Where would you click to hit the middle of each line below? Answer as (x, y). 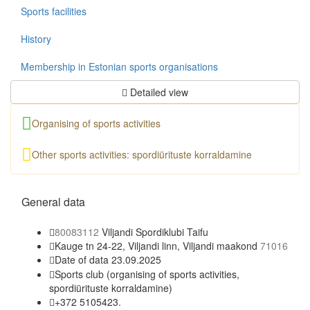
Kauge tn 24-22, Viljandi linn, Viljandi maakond (157, 246)
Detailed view (158, 92)
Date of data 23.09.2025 (108, 260)
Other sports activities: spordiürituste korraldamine (142, 155)
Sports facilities (54, 11)
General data (53, 202)
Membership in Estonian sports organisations (119, 67)
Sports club (81, 274)
